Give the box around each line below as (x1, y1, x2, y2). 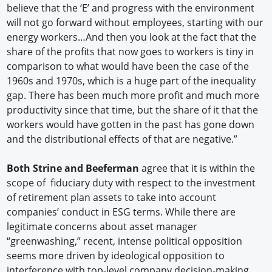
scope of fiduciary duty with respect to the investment (7, 176, 256, 190)
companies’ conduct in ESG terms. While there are (7, 205, 236, 219)
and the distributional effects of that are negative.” (7, 132, 240, 146)
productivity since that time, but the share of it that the (7, 103, 259, 117)
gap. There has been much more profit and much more (7, 89, 260, 103)
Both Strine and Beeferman (7, 161, 140, 175)
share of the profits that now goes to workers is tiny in (7, 45, 254, 59)
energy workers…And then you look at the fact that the (7, 30, 257, 44)
